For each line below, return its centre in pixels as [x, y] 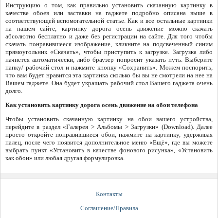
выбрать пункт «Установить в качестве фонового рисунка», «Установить [109, 150]
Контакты [109, 194]
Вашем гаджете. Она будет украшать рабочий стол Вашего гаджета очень [109, 83]
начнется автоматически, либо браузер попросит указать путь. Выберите [109, 60]
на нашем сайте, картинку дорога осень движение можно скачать [109, 29]
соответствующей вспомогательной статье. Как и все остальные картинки [109, 21]
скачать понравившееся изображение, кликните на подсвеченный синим [109, 44]
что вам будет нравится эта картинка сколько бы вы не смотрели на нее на [109, 75]
